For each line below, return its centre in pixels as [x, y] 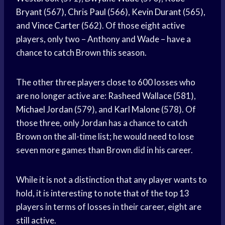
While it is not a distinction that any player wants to [111, 180]
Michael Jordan [44, 109]
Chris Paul [87, 12]
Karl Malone [137, 109]
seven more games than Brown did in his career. [104, 150]
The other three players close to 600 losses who [106, 82]
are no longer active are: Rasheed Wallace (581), [106, 96]
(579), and [93, 109]
